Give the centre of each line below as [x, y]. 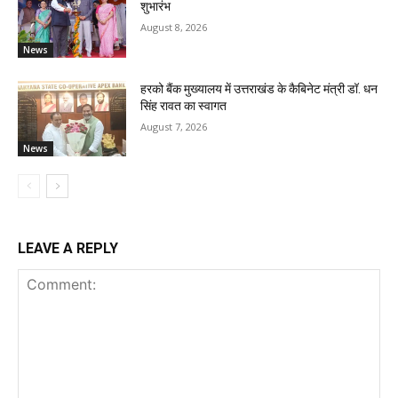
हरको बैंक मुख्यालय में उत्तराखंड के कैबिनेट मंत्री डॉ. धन [259, 88]
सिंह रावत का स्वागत [184, 105]
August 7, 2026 [174, 126]
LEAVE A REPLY [68, 249]
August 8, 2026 [174, 27]
